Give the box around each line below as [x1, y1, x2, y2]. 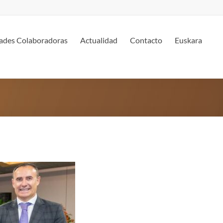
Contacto [130, 35, 162, 45]
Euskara [175, 35, 202, 45]
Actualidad [80, 35, 117, 45]
